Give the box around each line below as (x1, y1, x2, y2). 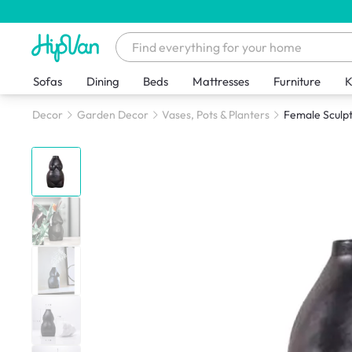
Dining (86, 74, 119, 90)
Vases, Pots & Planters (162, 108, 270, 123)
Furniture (273, 74, 321, 90)
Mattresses (192, 74, 250, 90)
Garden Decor (76, 108, 148, 123)
